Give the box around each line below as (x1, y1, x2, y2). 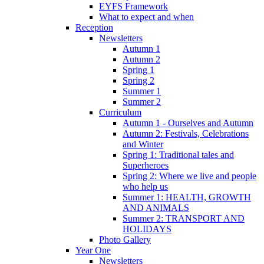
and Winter (123, 139, 163, 150)
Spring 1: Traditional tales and (123, 150, 234, 160)
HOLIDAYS (123, 224, 171, 235)
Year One (75, 245, 111, 256)
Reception (75, 22, 113, 33)
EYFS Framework (99, 1, 168, 12)
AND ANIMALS (123, 203, 189, 213)
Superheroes (123, 160, 169, 171)
